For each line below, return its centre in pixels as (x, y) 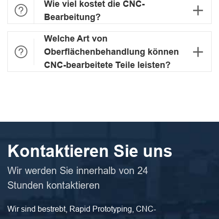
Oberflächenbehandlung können (111, 52)
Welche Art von (76, 39)
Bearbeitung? (72, 17)
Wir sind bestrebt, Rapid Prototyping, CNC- (82, 208)
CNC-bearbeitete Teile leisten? (107, 65)
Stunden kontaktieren (54, 185)
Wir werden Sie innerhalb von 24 (78, 171)
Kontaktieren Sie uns (90, 151)
